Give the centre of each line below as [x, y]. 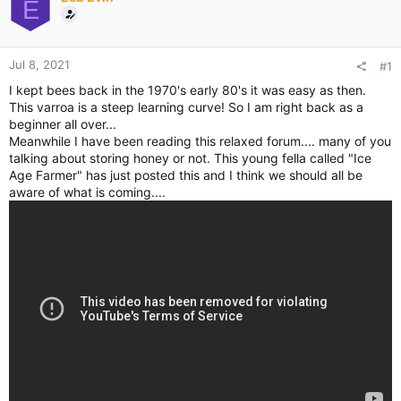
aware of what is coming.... [87, 192]
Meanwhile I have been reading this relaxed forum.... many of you [200, 141]
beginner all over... [63, 124]
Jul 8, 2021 [39, 64]
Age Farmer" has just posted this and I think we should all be [186, 175]
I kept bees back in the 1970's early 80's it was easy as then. [188, 90]
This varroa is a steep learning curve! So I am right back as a [186, 107]
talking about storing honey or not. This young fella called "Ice [190, 158]
